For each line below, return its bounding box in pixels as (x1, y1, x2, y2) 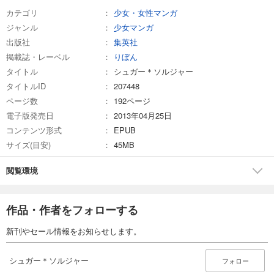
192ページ (114, 94, 150, 106)
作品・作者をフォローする (6, 201, 138, 218)
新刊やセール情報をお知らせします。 (6, 224, 141, 237)
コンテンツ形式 (6, 124, 62, 136)
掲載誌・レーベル (6, 50, 70, 62)
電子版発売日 (6, 109, 54, 121)
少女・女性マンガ (114, 6, 177, 18)
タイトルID (6, 80, 46, 92)
